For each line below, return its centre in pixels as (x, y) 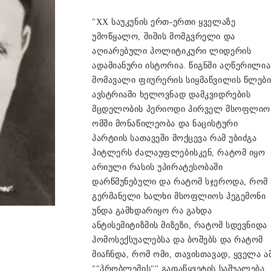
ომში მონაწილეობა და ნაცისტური (165, 124)
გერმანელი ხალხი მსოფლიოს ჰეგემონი (179, 196)
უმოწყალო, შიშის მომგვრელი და (164, 37)
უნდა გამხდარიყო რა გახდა (152, 211)
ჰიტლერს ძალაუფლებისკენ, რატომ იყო (179, 153)
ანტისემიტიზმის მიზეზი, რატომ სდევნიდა (180, 225)
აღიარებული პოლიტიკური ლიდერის (172, 51)
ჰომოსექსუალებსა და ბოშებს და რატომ (178, 240)
